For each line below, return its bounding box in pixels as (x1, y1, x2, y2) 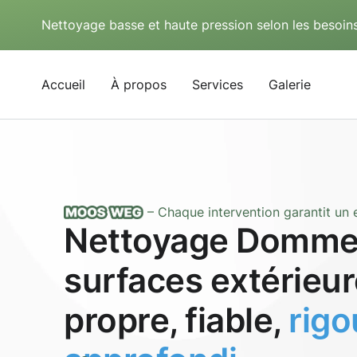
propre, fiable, (64, 300, 289, 340)
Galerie (269, 76, 311, 92)
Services (192, 76, 243, 92)
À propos (111, 76, 167, 92)
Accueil (41, 76, 85, 92)
